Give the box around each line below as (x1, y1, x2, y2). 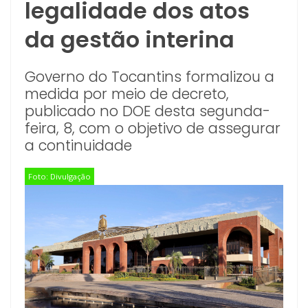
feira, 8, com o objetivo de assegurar (25, 118, 280, 138)
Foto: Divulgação (28, 171, 91, 181)
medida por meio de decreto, (25, 84, 229, 104)
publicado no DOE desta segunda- (25, 101, 270, 121)
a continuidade (25, 135, 132, 155)
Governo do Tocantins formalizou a (25, 67, 274, 87)
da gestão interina (25, 24, 234, 55)
